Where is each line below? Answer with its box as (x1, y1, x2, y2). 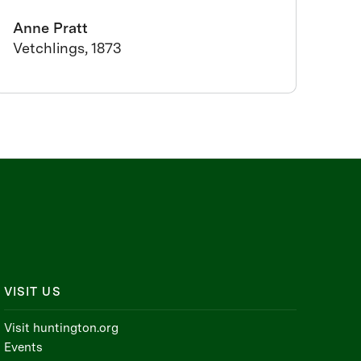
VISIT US (3, 284, 61, 299)
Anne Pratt (13, 19, 89, 36)
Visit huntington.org (3, 321, 118, 335)
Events (3, 340, 43, 355)
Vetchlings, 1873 (13, 39, 122, 56)
